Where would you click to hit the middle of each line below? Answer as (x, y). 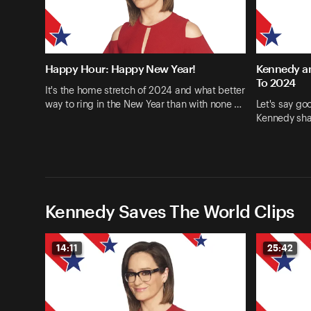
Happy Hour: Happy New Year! (122, 69)
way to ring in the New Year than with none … (144, 104)
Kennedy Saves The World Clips (170, 211)
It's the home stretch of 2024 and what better (145, 91)
